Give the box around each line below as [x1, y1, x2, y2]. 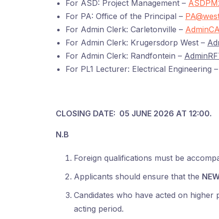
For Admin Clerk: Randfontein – [66, 50, 184, 61]
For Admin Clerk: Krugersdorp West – [66, 37, 207, 47]
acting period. [74, 203, 124, 214]
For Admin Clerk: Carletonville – [66, 24, 185, 34]
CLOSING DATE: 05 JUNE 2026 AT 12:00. [56, 108, 212, 118]
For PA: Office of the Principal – [66, 11, 185, 21]
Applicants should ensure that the [74, 171, 202, 181]
